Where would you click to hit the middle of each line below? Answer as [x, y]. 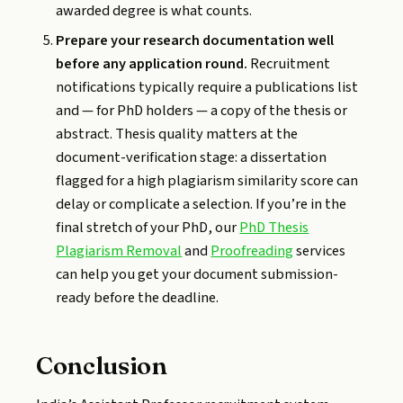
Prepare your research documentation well [195, 40]
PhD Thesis [274, 227]
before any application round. [152, 63]
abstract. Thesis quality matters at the [177, 134]
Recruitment [289, 63]
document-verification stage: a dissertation [192, 157]
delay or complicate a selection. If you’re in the [201, 204]
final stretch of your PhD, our [148, 227]
